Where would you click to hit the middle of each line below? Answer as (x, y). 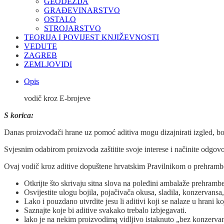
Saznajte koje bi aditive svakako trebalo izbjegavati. (105, 210)
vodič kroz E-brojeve (57, 98)
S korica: (19, 115)
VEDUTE (40, 46)
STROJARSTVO (72, 28)
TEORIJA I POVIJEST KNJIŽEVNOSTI (91, 37)
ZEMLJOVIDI (48, 64)
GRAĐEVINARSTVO (82, 10)
